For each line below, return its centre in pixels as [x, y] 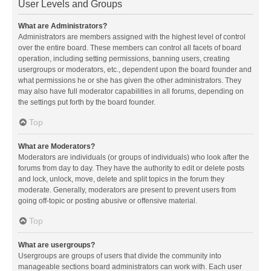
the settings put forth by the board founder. [87, 102]
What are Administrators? [63, 26]
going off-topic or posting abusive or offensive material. [108, 201]
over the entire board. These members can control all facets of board [130, 47]
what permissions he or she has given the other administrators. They [130, 80]
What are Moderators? [57, 146]
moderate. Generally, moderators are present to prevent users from [127, 190]
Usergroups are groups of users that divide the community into [120, 256]
